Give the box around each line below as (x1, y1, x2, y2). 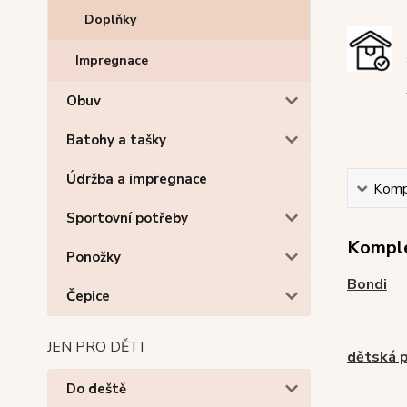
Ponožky (66, 248, 121, 266)
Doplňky (84, 11, 136, 28)
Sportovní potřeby (66, 209, 188, 227)
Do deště (66, 380, 126, 398)
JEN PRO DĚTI (47, 337, 144, 357)
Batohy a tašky (66, 131, 166, 149)
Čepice (66, 287, 110, 305)
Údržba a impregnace (66, 170, 207, 188)
